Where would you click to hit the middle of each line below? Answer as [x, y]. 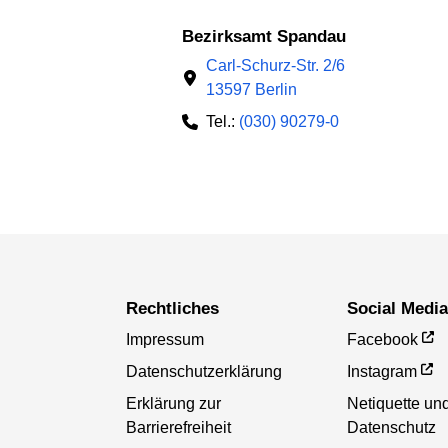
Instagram [382, 372]
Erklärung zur [173, 404]
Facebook [383, 340]
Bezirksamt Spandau [270, 36]
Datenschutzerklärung [203, 372]
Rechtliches [178, 309]
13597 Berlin [251, 90]
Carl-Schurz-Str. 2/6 [275, 66]
